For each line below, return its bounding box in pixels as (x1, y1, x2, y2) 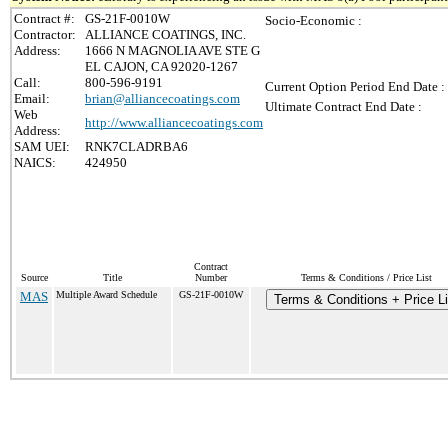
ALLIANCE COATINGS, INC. (85, 27, 246, 42)
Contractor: (14, 27, 76, 42)
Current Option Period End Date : (265, 79, 445, 94)
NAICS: (14, 155, 56, 170)
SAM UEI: (14, 139, 70, 154)
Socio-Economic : (265, 13, 362, 28)
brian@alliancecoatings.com (85, 91, 240, 106)
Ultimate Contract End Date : (265, 99, 422, 114)
